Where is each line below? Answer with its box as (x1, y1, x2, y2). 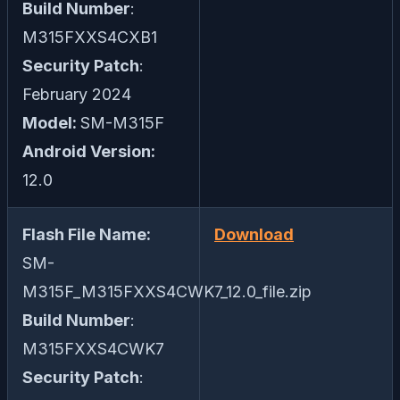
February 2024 (22, 85, 131, 104)
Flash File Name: (22, 225, 151, 245)
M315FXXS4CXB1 (22, 28, 157, 47)
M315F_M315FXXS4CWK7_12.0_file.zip (22, 282, 312, 302)
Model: (22, 113, 80, 133)
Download (214, 225, 294, 245)
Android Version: (22, 142, 155, 162)
